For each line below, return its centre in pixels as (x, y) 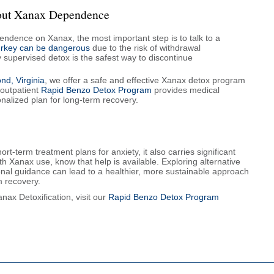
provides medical (186, 90)
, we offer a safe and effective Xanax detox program (145, 80)
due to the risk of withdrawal (145, 47)
